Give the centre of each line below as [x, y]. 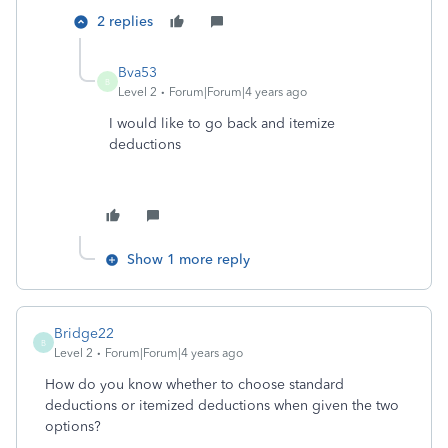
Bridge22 [84, 333]
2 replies [125, 21]
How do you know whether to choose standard [194, 384]
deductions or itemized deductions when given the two [222, 405]
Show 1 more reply [188, 259]
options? [73, 426]
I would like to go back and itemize [222, 123]
